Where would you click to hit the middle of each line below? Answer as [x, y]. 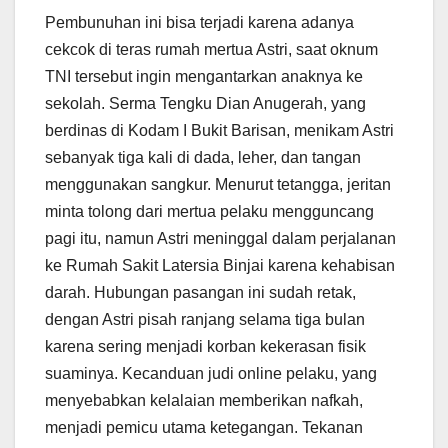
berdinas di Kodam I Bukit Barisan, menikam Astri [219, 131]
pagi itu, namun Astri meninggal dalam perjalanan [220, 239]
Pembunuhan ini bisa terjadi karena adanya [199, 23]
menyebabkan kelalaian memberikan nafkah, [204, 401]
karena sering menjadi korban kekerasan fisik [205, 347]
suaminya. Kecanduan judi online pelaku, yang [211, 374]
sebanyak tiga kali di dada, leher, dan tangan [203, 158]
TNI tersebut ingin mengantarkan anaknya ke [204, 77]
